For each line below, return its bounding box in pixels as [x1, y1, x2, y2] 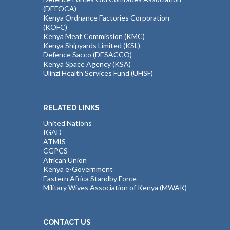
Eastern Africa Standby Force [43, 174, 137, 183]
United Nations [43, 119, 92, 128]
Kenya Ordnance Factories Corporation [43, 13, 169, 22]
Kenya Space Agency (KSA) [43, 59, 131, 68]
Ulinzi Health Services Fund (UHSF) [43, 68, 153, 78]
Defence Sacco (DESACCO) [43, 50, 132, 59]
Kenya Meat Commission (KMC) [43, 31, 145, 41]
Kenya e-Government [43, 165, 113, 174]
